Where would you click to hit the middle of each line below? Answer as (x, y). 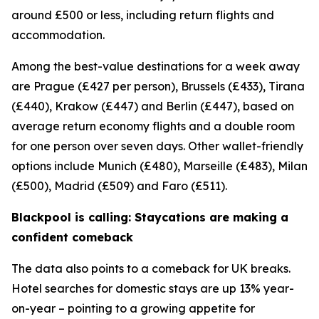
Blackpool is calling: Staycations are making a (150, 217)
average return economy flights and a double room (153, 126)
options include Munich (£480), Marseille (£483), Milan (159, 166)
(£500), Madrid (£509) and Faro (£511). (119, 186)
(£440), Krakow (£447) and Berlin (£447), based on (153, 106)
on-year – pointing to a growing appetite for (133, 308)
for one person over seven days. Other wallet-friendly (157, 146)
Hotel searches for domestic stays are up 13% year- (153, 288)
